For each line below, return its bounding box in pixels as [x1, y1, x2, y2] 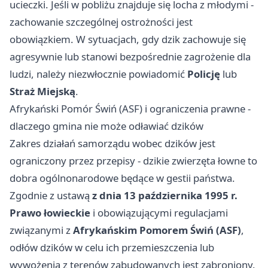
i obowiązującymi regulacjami [90, 206, 228, 220]
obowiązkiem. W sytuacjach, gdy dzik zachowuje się [10, 32, 246, 47]
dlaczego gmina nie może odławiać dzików [10, 119, 203, 133]
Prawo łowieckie [10, 206, 90, 220]
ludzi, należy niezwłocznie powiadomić [10, 67, 187, 81]
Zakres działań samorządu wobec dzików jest [10, 136, 215, 151]
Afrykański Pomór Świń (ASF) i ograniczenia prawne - [10, 102, 251, 116]
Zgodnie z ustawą [10, 188, 92, 203]
